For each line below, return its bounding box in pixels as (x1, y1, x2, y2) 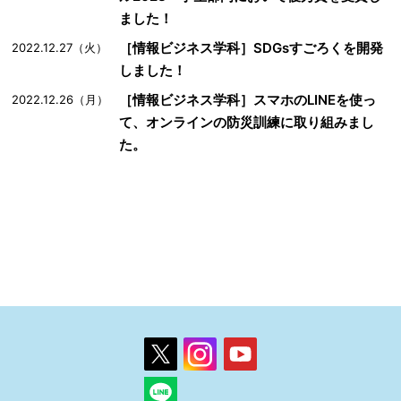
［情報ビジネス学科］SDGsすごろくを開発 (119, 39, 384, 57)
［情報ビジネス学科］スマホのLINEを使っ (119, 91, 377, 109)
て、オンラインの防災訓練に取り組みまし (119, 114, 375, 132)
